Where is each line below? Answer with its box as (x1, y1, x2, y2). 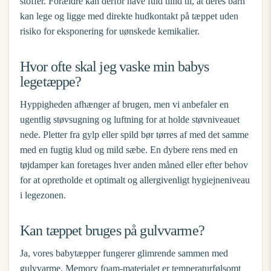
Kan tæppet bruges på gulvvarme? (20, 223, 204, 238)
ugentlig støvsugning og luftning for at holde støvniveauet (20, 114, 240, 125)
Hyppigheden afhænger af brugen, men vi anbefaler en (20, 99, 229, 109)
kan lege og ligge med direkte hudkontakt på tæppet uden (20, 11, 238, 21)
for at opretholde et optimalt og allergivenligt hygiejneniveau (20, 175, 250, 185)
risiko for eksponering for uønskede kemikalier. (20, 26, 200, 36)
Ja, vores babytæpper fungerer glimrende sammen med (20, 248, 228, 258)
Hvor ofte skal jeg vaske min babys (20, 59, 209, 74)
